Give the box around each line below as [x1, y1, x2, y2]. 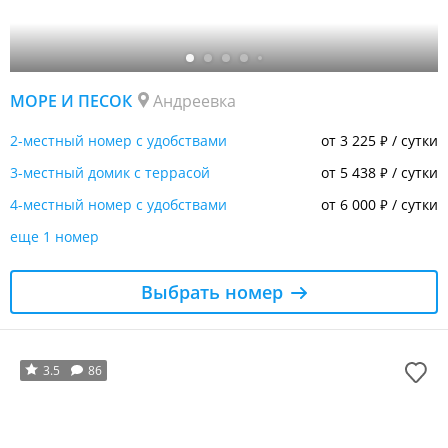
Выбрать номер [141, 279, 283, 304]
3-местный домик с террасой [10, 162, 210, 182]
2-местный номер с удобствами [10, 130, 227, 150]
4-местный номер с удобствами [10, 194, 227, 214]
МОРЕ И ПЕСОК [10, 89, 132, 112]
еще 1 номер [10, 226, 99, 246]
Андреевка [153, 89, 236, 112]
